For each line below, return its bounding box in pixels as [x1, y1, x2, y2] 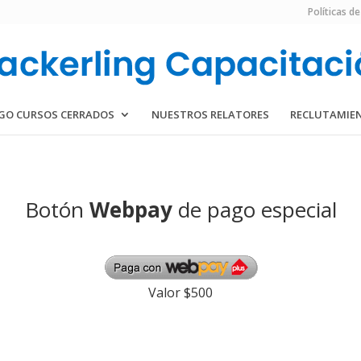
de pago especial [172, 194, 337, 224]
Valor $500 [148, 283, 213, 301]
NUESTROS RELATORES [151, 107, 269, 122]
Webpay [89, 194, 172, 224]
